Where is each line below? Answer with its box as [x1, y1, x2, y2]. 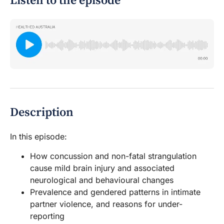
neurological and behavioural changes [30, 175, 173, 185]
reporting [30, 211, 64, 221]
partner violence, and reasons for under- [30, 199, 182, 209]
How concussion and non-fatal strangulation [30, 151, 196, 161]
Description [10, 105, 73, 120]
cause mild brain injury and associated [30, 163, 174, 173]
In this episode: [10, 131, 67, 142]
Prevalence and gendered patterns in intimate [30, 187, 200, 197]
